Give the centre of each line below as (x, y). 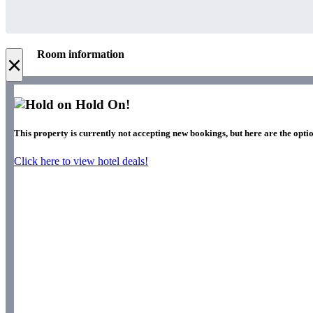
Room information (81, 54)
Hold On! (101, 105)
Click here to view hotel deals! (81, 161)
